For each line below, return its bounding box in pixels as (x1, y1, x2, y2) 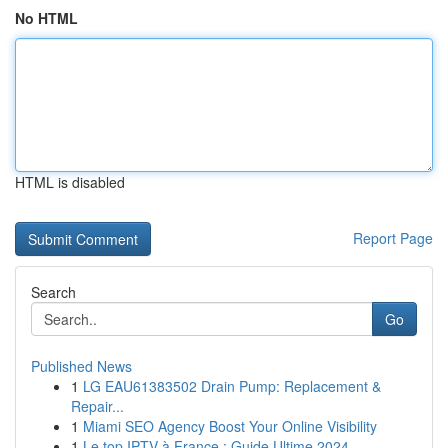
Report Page (353, 228, 433, 248)
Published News (31, 356, 132, 376)
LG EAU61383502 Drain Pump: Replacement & (83, 376, 381, 396)
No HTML (15, 8, 78, 28)
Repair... (71, 396, 124, 416)
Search (31, 282, 76, 302)
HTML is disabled (15, 172, 125, 192)
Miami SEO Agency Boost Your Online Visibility (83, 416, 377, 436)
